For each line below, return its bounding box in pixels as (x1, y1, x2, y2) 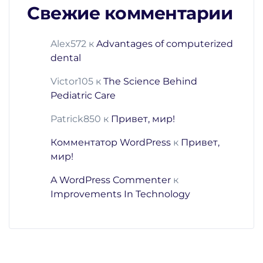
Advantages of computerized (96, 38, 233, 50)
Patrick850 (50, 113, 101, 125)
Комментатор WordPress (50, 137, 171, 149)
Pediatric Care (50, 90, 116, 102)
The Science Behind (103, 76, 197, 87)
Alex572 (50, 38, 86, 50)
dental (50, 52, 81, 64)
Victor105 (50, 76, 93, 87)
